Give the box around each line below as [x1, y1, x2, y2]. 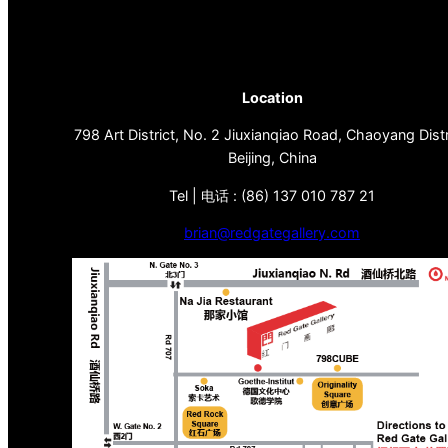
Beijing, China [227, 149, 317, 167]
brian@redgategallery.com [184, 223, 360, 241]
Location [241, 88, 303, 106]
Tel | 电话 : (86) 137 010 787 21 [169, 186, 375, 204]
